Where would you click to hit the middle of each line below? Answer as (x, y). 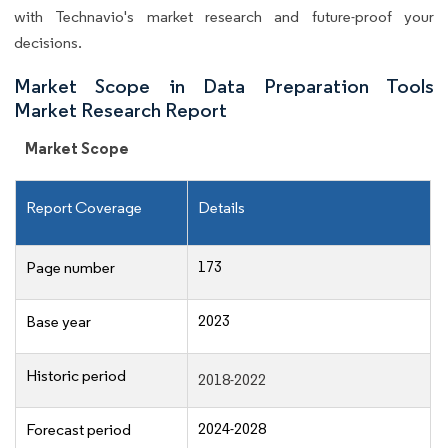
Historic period (76, 375)
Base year (58, 321)
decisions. (48, 42)
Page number (70, 267)
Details (221, 207)
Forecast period (78, 429)
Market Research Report (120, 109)
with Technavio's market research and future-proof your (224, 16)
